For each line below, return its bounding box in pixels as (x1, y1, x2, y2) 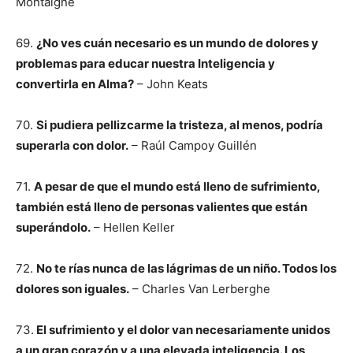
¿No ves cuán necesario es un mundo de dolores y (36, 35, 318, 50)
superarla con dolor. (16, 138, 128, 153)
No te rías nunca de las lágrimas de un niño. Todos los (36, 261, 336, 276)
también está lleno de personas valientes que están (16, 199, 307, 214)
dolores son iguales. (16, 281, 129, 296)
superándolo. (16, 220, 91, 235)
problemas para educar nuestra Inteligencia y (16, 56, 275, 71)
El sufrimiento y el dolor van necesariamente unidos (34, 322, 330, 337)
